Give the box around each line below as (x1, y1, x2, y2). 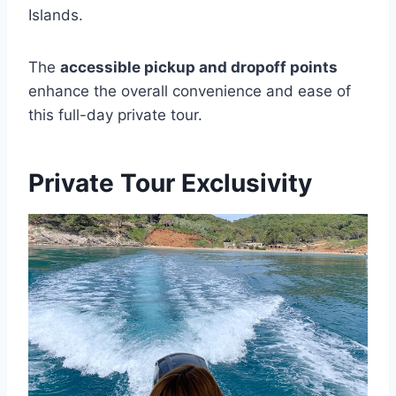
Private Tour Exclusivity (28, 168, 312, 198)
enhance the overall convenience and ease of (28, 82, 351, 100)
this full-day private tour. (28, 106, 202, 124)
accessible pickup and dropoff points (60, 58, 338, 76)
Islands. (28, 6, 83, 24)
